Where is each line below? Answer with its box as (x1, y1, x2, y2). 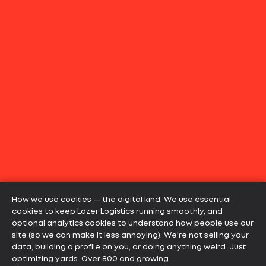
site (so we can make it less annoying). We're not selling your (12, 232, 249, 239)
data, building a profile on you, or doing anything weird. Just (12, 244, 246, 251)
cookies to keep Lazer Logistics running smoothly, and (12, 208, 223, 215)
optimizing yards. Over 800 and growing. (12, 256, 170, 262)
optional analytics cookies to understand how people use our (12, 220, 254, 227)
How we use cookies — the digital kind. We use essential (12, 197, 231, 203)
